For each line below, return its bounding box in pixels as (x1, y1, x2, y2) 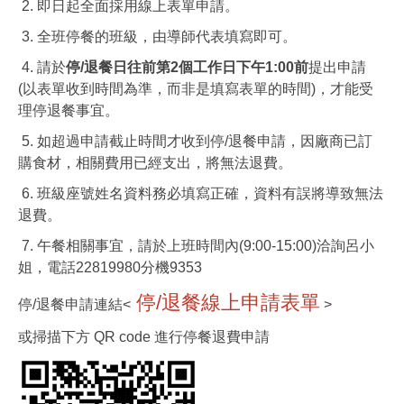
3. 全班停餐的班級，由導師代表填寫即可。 (18, 29, 297, 44)
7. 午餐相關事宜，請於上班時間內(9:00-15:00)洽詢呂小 (18, 238, 374, 253)
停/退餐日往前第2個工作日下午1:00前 (66, 60, 308, 75)
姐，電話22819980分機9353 (18, 260, 202, 275)
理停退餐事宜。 (18, 103, 119, 118)
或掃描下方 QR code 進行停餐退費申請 (18, 329, 270, 344)
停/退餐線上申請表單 (136, 291, 320, 314)
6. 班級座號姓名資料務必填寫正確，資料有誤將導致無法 (18, 186, 383, 201)
